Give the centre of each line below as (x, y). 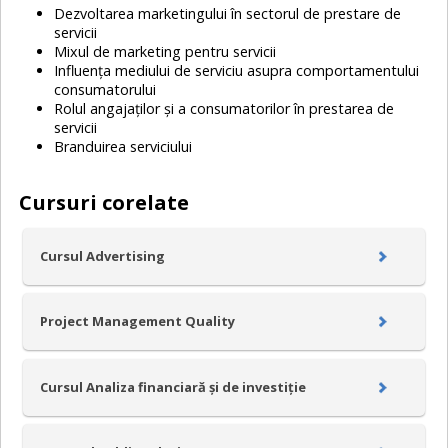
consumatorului (107, 89)
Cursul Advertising (102, 256)
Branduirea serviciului (125, 146)
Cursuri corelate (104, 201)
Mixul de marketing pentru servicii (167, 51)
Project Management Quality (137, 321)
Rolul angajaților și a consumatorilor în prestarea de (224, 108)
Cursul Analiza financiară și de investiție (172, 386)
